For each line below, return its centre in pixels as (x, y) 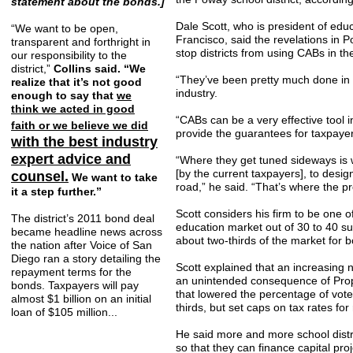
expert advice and (71, 159)
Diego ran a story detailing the (86, 258)
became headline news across (87, 232)
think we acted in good (73, 109)
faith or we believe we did (80, 125)
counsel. (40, 176)
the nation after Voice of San (82, 245)
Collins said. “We (100, 69)
